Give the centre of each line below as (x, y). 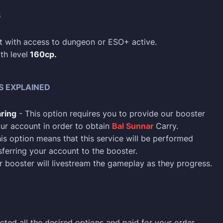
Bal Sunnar (134, 126)
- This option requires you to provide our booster (111, 113)
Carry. (167, 126)
